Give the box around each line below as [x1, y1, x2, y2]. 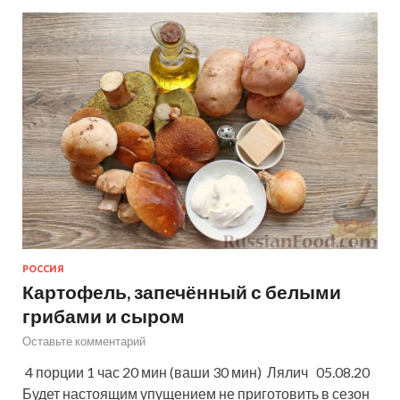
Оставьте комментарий [22, 333, 146, 348]
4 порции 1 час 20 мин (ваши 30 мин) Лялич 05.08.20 [22, 362, 370, 380]
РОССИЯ [22, 262, 64, 274]
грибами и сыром [22, 304, 185, 327]
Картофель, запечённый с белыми [22, 279, 341, 303]
